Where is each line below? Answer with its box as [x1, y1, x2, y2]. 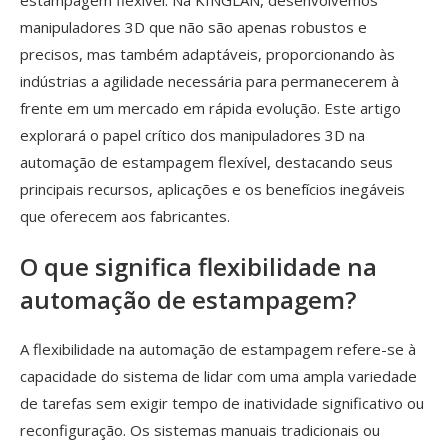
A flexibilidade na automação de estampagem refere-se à [20, 338, 416, 359]
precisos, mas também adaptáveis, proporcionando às [20, 44, 395, 65]
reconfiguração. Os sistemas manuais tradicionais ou [20, 419, 380, 440]
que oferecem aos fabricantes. [20, 206, 230, 227]
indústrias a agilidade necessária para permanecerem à [20, 71, 399, 92]
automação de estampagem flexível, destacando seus [20, 152, 393, 173]
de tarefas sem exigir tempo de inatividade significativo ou [20, 392, 424, 413]
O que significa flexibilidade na [20, 249, 377, 283]
